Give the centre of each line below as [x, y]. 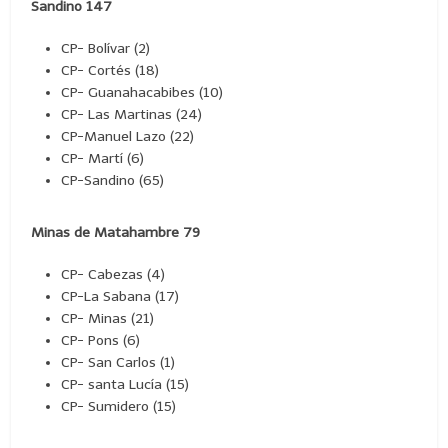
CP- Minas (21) [108, 318]
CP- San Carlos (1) [118, 362]
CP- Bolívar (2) [106, 48]
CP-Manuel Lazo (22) [128, 136]
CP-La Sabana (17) [120, 296]
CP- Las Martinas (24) [132, 114]
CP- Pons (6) [101, 340]
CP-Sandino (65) [113, 180]
